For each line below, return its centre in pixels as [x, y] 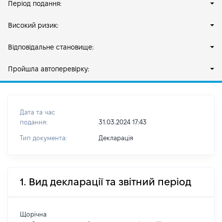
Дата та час [37, 112]
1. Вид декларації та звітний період [106, 182]
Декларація [116, 138]
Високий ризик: [33, 25]
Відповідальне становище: [51, 47]
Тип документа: [43, 138]
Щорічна [33, 214]
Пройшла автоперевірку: [49, 69]
